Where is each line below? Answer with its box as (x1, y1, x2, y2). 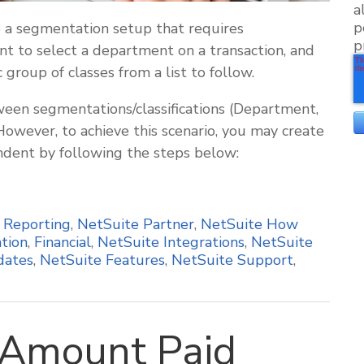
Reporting (3, 214, 71, 234)
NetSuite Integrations (97, 232, 245, 252)
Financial (34, 232, 91, 252)
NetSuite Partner (77, 214, 194, 234)
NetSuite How (201, 214, 298, 234)
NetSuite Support (171, 250, 293, 270)
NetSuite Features (40, 250, 165, 270)
